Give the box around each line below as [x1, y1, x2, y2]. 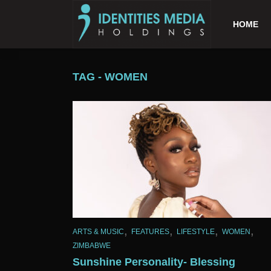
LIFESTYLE [177, 227, 215, 236]
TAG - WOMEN [73, 71, 148, 83]
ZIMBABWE [73, 241, 111, 250]
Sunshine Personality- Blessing [73, 256, 235, 269]
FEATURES [131, 227, 169, 236]
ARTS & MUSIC [73, 227, 124, 236]
